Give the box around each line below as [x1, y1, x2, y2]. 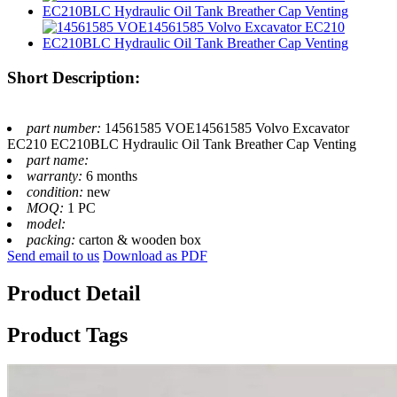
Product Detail [7, 281, 141, 305]
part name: [27, 152, 89, 167]
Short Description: [7, 68, 140, 87]
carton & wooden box [79, 231, 201, 247]
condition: [27, 183, 87, 199]
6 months [86, 167, 137, 183]
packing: [27, 231, 79, 247]
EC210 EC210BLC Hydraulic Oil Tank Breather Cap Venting [7, 136, 356, 152]
